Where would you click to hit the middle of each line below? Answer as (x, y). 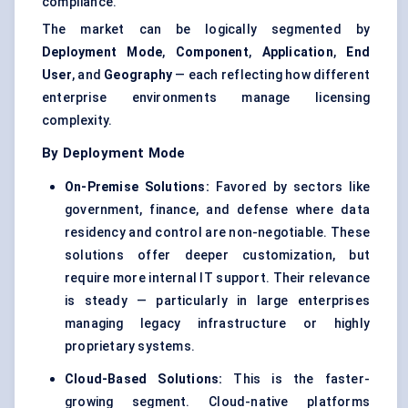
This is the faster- (296, 379)
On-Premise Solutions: (137, 187)
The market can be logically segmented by (206, 30)
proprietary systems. (130, 347)
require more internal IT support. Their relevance (217, 278)
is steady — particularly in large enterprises (217, 301)
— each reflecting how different (271, 75)
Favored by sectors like (289, 187)
